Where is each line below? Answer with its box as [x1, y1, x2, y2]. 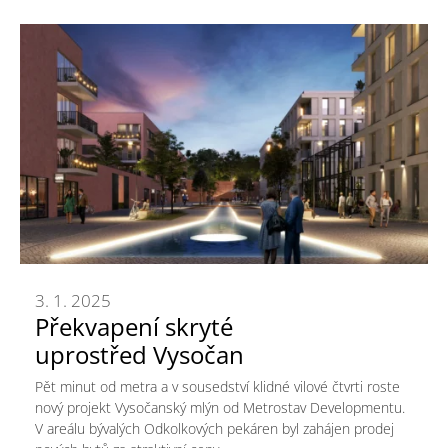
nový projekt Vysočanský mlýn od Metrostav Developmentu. [35, 398, 405, 418]
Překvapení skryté [35, 310, 233, 344]
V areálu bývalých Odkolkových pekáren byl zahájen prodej [35, 419, 394, 439]
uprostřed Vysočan [35, 338, 244, 372]
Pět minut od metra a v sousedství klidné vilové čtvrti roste [35, 377, 400, 397]
